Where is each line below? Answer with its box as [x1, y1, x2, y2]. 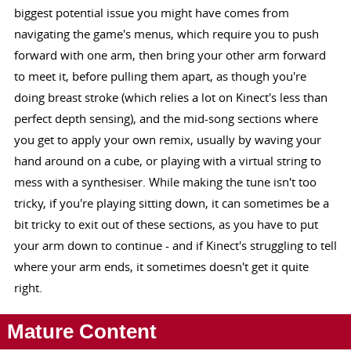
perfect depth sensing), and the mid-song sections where [13, 110, 318, 127]
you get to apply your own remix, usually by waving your [13, 132, 321, 148]
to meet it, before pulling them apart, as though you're [13, 68, 306, 85]
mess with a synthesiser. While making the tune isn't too [13, 174, 317, 190]
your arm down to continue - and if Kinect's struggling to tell [13, 237, 337, 254]
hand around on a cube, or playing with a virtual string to [13, 153, 321, 169]
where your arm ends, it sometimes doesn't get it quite [13, 259, 309, 275]
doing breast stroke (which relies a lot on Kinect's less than [13, 89, 327, 106]
